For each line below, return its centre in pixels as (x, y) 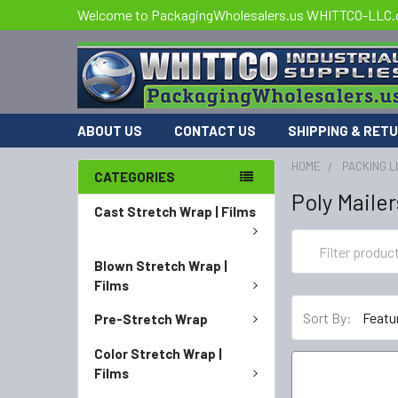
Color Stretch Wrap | (158, 353)
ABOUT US (110, 131)
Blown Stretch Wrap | (161, 265)
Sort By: (328, 317)
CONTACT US (215, 131)
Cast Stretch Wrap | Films (175, 211)
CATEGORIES (135, 177)
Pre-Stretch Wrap (151, 319)
